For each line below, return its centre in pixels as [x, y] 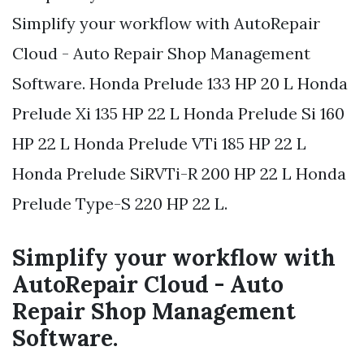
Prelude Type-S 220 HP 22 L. [120, 204]
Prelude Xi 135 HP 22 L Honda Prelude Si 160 [178, 114]
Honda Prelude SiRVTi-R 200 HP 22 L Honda [179, 174]
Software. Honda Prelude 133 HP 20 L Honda [180, 84]
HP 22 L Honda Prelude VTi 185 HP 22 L [159, 144]
